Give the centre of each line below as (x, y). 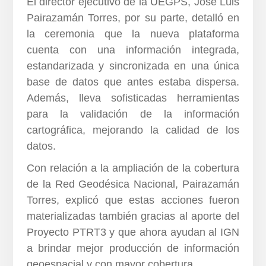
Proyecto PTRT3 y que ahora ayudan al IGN (133, 232)
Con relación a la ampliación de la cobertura (133, 168)
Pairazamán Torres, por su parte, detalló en (133, 18)
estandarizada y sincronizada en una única (133, 66)
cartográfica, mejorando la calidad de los (133, 130)
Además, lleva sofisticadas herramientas (133, 98)
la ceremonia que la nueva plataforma (133, 34)
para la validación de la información (133, 114)
